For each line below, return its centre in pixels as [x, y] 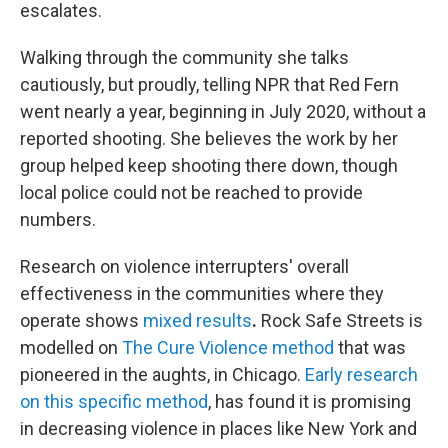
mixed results [197, 320]
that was [370, 347]
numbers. [58, 219]
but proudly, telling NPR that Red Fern [253, 84]
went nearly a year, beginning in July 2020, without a [223, 111]
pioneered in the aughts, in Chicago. [160, 374]
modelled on [71, 347]
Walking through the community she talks [184, 57]
